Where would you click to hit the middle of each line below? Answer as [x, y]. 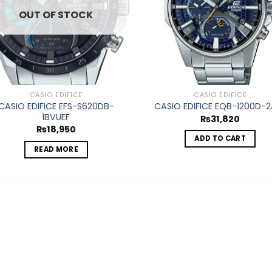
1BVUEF [56, 117]
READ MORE [56, 149]
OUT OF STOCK [56, 15]
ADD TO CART [220, 139]
